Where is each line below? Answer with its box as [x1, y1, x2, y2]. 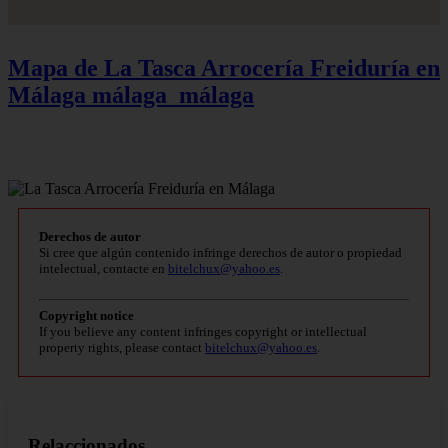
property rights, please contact [39, 339, 205, 355]
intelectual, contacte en [39, 260, 168, 276]
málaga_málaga [92, 81, 254, 108]
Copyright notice [39, 307, 134, 323]
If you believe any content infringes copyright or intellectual [39, 323, 367, 339]
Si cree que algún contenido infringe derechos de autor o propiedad [39, 244, 402, 260]
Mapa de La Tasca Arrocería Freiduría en [8, 54, 440, 81]
